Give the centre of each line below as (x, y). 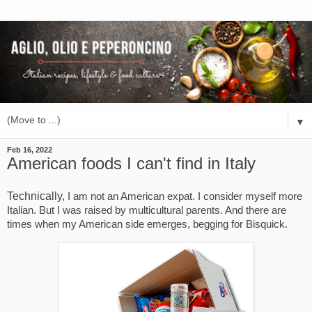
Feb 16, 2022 (30, 149)
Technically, (37, 196)
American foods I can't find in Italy (131, 163)
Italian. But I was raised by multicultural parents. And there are (147, 211)
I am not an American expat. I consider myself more (185, 197)
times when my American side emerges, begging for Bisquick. (147, 225)
